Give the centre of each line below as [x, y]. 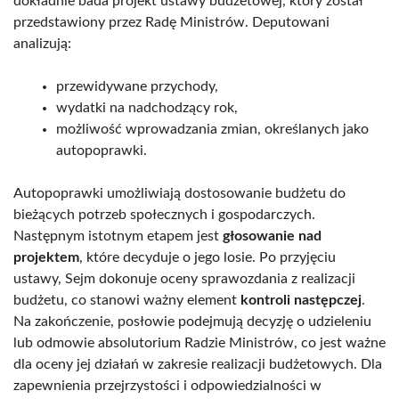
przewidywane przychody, [137, 86]
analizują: [42, 43]
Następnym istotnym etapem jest [118, 236]
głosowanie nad [272, 236]
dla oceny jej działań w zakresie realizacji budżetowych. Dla [198, 364]
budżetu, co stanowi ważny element [127, 300]
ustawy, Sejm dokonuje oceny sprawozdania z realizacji [184, 278]
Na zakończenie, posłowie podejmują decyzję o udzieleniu [192, 321]
